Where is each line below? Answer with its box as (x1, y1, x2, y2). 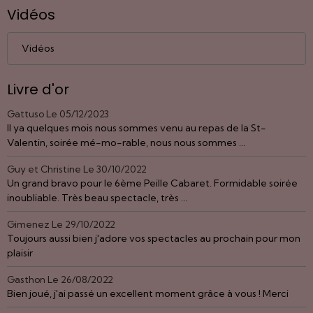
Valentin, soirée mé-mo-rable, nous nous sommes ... (7, 136, 245, 149)
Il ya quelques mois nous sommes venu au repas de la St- (7, 121, 266, 134)
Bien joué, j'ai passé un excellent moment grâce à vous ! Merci (7, 286, 289, 300)
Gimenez (7, 218, 50, 230)
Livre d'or (7, 79, 69, 99)
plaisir (7, 246, 33, 259)
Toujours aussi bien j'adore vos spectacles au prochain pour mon (7, 231, 300, 245)
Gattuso (7, 108, 44, 119)
